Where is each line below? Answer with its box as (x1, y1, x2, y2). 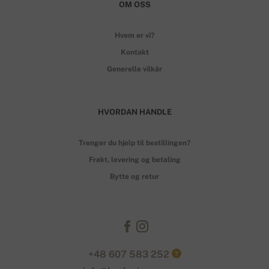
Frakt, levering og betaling (88, 155, 181, 164)
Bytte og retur (110, 172, 159, 181)
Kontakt (120, 47, 149, 56)
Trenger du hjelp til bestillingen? (79, 138, 190, 147)
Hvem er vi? (115, 31, 154, 40)
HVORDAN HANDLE (97, 107, 172, 116)
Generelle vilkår (107, 64, 162, 73)
